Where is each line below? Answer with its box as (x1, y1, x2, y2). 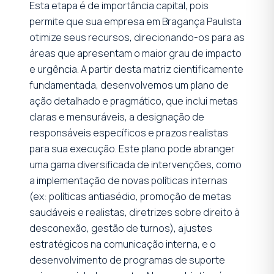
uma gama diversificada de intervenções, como (29, 157, 242, 171)
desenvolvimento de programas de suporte (29, 253, 225, 267)
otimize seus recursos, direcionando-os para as (29, 30, 245, 44)
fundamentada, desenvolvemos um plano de (29, 78, 229, 92)
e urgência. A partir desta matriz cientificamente (29, 62, 243, 76)
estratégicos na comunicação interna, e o (29, 237, 216, 251)
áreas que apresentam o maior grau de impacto (29, 46, 242, 60)
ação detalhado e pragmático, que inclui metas (29, 94, 238, 108)
